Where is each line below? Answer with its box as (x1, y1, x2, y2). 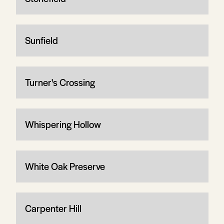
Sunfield (24, 33, 58, 47)
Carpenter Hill (24, 201, 81, 215)
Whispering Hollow (24, 117, 101, 131)
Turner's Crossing (24, 75, 95, 89)
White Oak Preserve (24, 159, 105, 173)
